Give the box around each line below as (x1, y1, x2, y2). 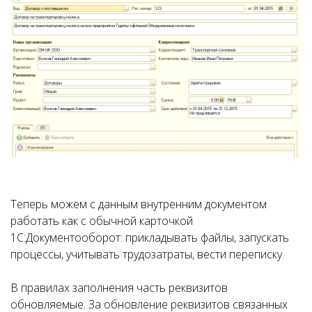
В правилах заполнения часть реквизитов (10, 279, 228, 295)
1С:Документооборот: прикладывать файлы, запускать (10, 229, 289, 245)
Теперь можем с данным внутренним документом (10, 196, 267, 212)
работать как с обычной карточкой (10, 212, 193, 228)
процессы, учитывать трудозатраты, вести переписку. (10, 246, 284, 262)
